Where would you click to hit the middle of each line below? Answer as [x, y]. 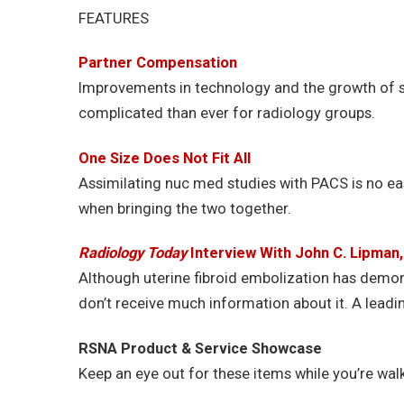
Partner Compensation [158, 63]
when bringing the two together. [185, 208]
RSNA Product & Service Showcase [200, 348]
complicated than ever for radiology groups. [227, 114]
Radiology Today [133, 253]
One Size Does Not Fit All [165, 158]
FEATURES [114, 18]
